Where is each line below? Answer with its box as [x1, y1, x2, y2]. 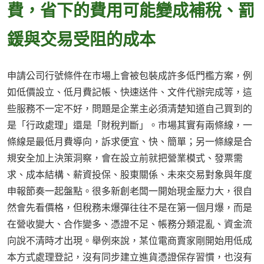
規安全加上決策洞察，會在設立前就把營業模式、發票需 [7, 151, 243, 165]
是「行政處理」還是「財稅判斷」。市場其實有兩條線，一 [7, 118, 252, 132]
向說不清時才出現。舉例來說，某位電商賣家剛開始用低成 [7, 234, 252, 247]
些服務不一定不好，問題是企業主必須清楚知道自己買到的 [7, 102, 252, 115]
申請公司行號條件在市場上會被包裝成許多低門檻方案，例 [7, 69, 252, 82]
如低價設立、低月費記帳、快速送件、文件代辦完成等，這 [7, 85, 252, 99]
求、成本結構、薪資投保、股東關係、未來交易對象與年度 [7, 168, 252, 181]
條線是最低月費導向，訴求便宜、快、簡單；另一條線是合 [7, 135, 252, 148]
